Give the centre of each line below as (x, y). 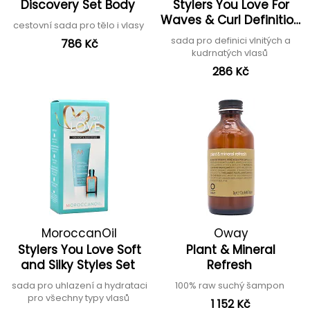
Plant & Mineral (231, 250)
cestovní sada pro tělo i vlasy (79, 25)
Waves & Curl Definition (231, 20)
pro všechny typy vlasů (79, 298)
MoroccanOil (79, 233)
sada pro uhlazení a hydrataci (79, 285)
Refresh (231, 265)
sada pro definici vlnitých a (231, 40)
